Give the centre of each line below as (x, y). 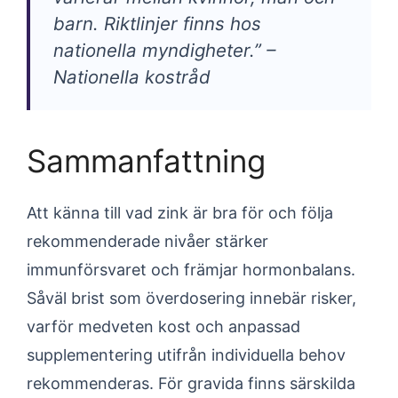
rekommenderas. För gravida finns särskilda (191, 383)
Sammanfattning (146, 161)
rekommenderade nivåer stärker (147, 241)
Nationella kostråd (132, 77)
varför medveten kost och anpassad (163, 326)
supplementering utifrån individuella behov (186, 355)
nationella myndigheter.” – (164, 50)
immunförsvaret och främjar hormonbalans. (191, 270)
